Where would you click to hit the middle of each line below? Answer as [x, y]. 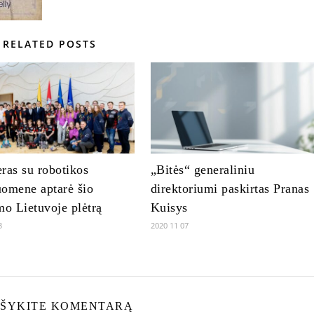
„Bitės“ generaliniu [203, 170]
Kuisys [169, 207]
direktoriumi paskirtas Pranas [230, 189]
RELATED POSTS [49, 44]
